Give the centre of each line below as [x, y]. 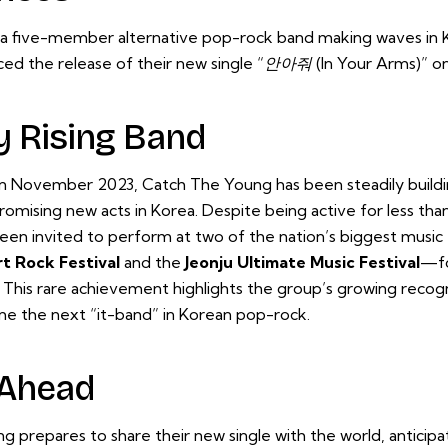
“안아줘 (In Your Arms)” [342, 62]
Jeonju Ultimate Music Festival [302, 261]
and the [152, 261]
